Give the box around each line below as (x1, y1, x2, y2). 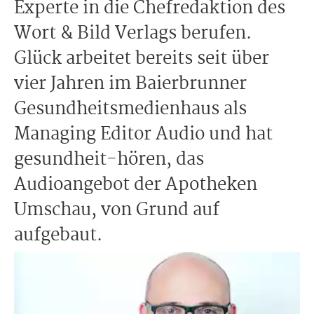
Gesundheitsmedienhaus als (14, 95, 247, 123)
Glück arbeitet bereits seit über (14, 45, 269, 73)
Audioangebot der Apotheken (14, 171, 257, 199)
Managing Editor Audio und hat (14, 121, 273, 149)
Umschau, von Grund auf (14, 196, 219, 224)
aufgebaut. (14, 221, 102, 250)
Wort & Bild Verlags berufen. (14, 20, 252, 48)
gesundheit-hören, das (14, 146, 204, 174)
